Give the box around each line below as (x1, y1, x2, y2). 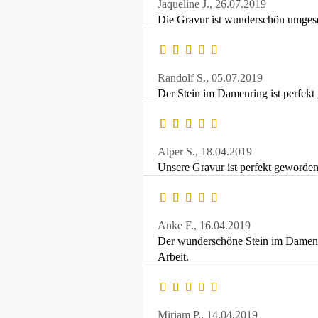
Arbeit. (158, 251, 189, 263)
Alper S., (158, 146, 201, 158)
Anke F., (158, 219, 199, 232)
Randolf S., (158, 72, 212, 84)
